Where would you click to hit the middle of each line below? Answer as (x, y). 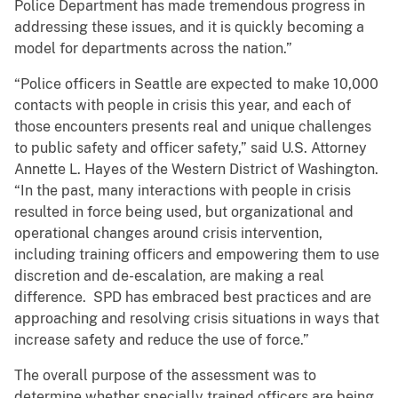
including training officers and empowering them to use (197, 255)
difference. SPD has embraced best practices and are (193, 298)
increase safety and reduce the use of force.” (162, 340)
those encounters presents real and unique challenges (193, 127)
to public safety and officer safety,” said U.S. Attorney (191, 148)
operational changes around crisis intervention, (168, 234)
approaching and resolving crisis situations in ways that (197, 319)
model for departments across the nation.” (153, 49)
